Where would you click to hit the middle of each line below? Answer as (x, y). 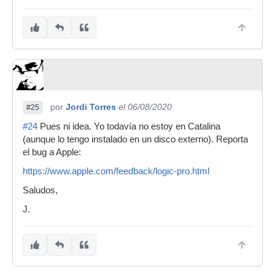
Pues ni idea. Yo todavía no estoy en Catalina (129, 126)
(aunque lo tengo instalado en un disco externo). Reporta (135, 139)
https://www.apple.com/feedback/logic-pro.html (116, 171)
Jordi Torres (91, 107)
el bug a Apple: (52, 152)
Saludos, (40, 190)
